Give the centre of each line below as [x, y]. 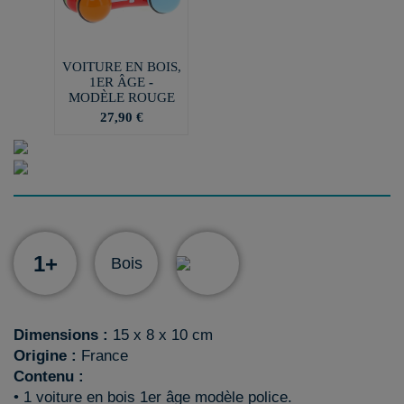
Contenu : [49, 376]
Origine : [45, 356]
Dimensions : [61, 335]
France [102, 356]
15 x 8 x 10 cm [161, 335]
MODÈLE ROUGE [121, 97]
